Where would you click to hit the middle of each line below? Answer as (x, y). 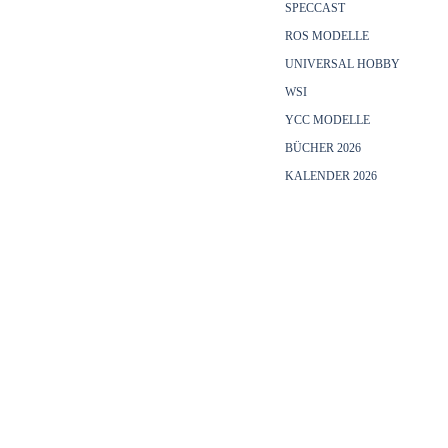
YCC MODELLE (328, 120)
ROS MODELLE (327, 36)
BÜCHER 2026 (323, 148)
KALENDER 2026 (331, 176)
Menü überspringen (217, 337)
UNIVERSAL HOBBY (343, 64)
